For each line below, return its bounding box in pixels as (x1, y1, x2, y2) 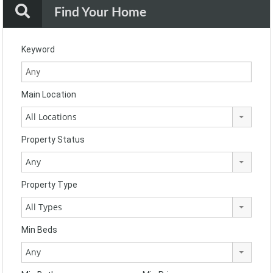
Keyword (21, 44, 55, 54)
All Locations (26, 111, 77, 122)
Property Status (21, 135, 85, 144)
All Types (26, 201, 62, 213)
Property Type (21, 180, 77, 190)
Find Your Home (54, 6, 146, 19)
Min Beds (21, 225, 57, 235)
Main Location (21, 90, 76, 99)
